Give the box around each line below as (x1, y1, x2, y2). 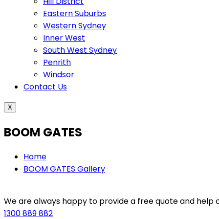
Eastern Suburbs (43, 8, 106, 20)
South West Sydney (43, 44, 117, 56)
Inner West (43, 32, 85, 44)
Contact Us (23, 81, 67, 93)
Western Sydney (43, 20, 106, 32)
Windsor (43, 69, 74, 81)
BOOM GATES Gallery (23, 163, 105, 175)
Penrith (43, 57, 71, 68)
